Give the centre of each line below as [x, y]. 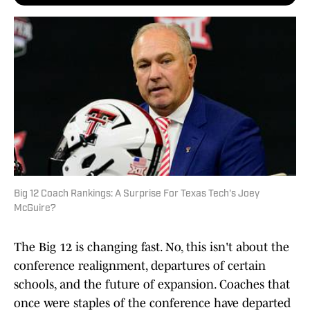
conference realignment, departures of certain [140, 266]
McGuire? [35, 209]
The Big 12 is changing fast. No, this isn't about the [152, 247]
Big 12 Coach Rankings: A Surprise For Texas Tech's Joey [137, 194]
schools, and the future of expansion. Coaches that [152, 285]
